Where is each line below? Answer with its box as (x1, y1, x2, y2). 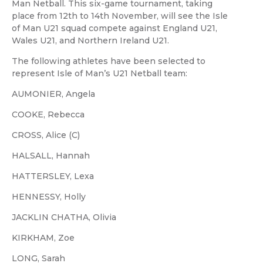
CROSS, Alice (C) (12, 130, 80, 141)
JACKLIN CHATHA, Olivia (12, 212, 116, 223)
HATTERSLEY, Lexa (12, 171, 94, 182)
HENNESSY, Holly (12, 191, 86, 203)
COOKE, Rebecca (12, 109, 85, 120)
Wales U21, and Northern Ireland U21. (12, 35, 169, 46)
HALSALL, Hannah (12, 150, 90, 161)
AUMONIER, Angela (12, 89, 95, 100)
